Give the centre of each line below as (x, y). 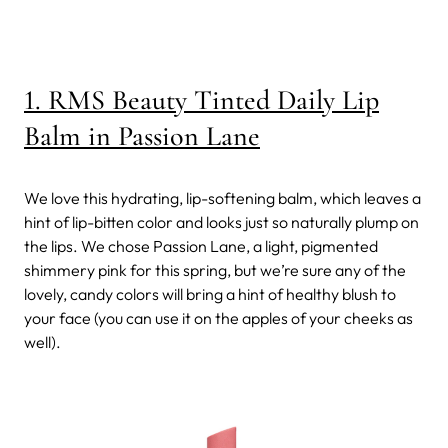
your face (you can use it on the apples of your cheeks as (218, 317)
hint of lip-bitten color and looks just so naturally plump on (221, 221)
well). (42, 341)
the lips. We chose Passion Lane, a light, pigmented (201, 245)
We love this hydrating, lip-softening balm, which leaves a (222, 197)
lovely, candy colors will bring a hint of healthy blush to (210, 293)
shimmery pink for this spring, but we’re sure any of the (215, 269)
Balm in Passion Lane (142, 135)
